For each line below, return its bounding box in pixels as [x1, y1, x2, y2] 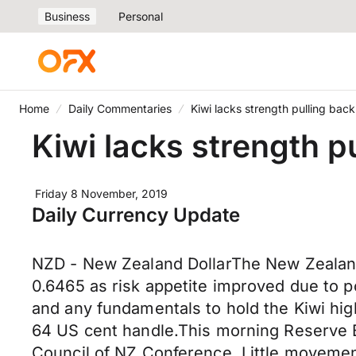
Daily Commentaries [68, 102, 172, 115]
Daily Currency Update [32, 203, 240, 226]
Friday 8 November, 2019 [35, 187, 168, 200]
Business [44, 10, 90, 23]
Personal [118, 10, 163, 23]
